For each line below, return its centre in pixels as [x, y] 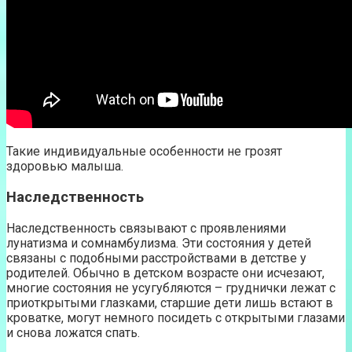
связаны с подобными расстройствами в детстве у [156, 258]
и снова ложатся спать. [73, 332]
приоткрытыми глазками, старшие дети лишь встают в [170, 302]
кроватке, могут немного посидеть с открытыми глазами [176, 317]
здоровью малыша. [65, 167]
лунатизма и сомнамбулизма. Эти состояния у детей [159, 243]
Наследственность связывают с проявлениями [146, 228]
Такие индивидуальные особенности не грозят [144, 152]
